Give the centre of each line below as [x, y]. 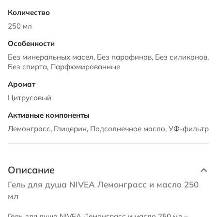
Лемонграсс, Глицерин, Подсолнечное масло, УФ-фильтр [108, 129]
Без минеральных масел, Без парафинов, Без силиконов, [108, 57]
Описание [31, 170]
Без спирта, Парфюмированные [64, 67]
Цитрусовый [30, 98]
